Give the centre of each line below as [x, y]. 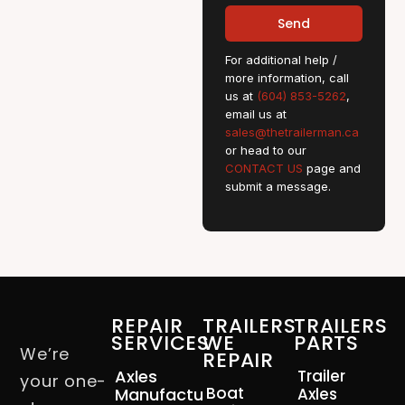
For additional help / [281, 60]
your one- [64, 381]
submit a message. [278, 187]
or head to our [266, 151]
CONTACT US [264, 169]
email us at [256, 114]
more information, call [287, 78]
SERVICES [161, 344]
